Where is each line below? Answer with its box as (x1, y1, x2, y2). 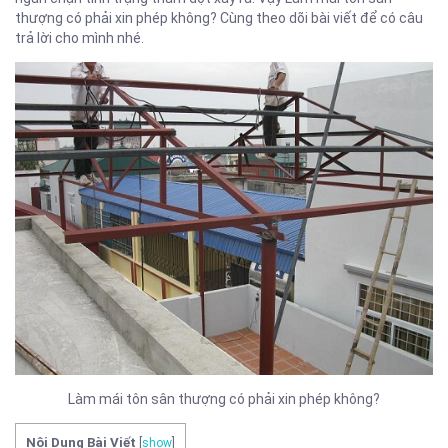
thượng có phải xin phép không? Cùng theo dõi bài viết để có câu (15, 9, 423, 26)
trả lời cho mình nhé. (15, 29, 144, 46)
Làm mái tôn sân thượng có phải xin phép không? (68, 391, 380, 407)
